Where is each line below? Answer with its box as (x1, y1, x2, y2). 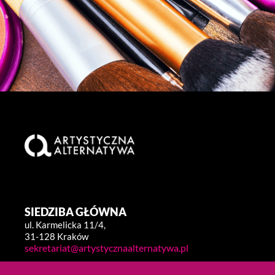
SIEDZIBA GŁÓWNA (25, 205, 126, 219)
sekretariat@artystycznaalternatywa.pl (25, 242, 188, 254)
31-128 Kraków (25, 231, 88, 242)
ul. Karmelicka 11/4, (25, 219, 106, 231)
